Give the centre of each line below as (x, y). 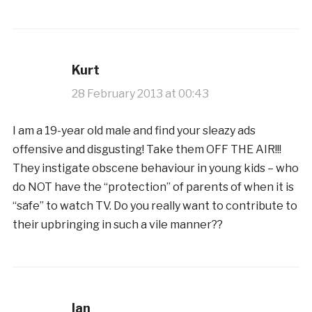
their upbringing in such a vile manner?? (117, 224)
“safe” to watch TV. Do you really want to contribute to (155, 205)
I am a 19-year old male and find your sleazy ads (134, 130)
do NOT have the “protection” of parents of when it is (153, 187)
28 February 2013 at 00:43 (140, 93)
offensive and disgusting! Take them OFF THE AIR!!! (147, 149)
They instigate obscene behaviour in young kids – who (155, 168)
